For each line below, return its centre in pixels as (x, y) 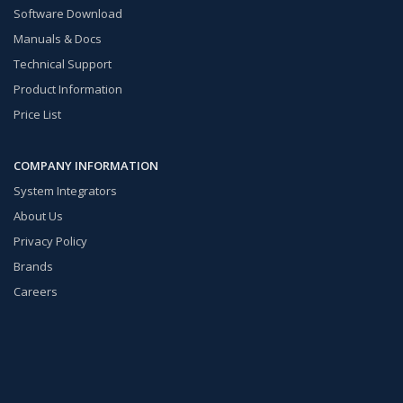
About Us (38, 216)
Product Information (68, 89)
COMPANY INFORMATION (86, 166)
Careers (36, 291)
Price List (37, 114)
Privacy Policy (50, 241)
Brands (33, 266)
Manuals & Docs (58, 39)
